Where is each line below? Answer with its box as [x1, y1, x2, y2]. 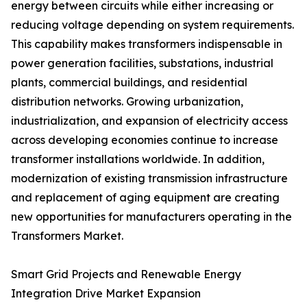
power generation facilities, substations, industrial [11, 56, 273, 71]
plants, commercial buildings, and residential [11, 75, 247, 90]
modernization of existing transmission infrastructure [11, 171, 288, 186]
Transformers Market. [11, 229, 123, 243]
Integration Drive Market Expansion [11, 286, 201, 301]
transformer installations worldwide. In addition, [11, 152, 265, 167]
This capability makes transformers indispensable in [11, 37, 282, 51]
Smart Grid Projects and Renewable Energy [11, 267, 241, 282]
